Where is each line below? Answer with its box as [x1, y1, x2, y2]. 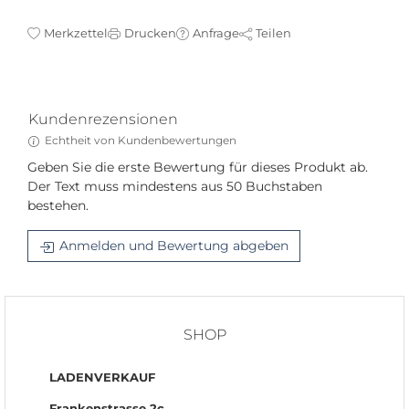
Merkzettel [44, 26, 108, 41]
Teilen [256, 26, 291, 41]
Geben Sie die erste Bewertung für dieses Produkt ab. [27, 159, 368, 176]
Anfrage [193, 26, 239, 41]
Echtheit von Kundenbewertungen [44, 133, 236, 148]
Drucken [124, 26, 176, 41]
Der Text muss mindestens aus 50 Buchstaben [27, 178, 322, 195]
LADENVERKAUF [49, 371, 155, 385]
